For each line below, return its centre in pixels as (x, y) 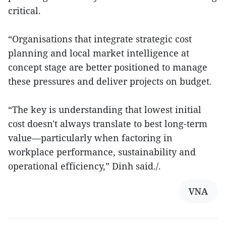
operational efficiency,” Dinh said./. (84, 166)
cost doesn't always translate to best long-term (108, 124)
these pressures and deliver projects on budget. (110, 81)
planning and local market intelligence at (99, 53)
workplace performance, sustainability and (102, 152)
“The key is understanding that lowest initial (105, 109)
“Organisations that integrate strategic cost (100, 39)
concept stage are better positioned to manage (108, 67)
